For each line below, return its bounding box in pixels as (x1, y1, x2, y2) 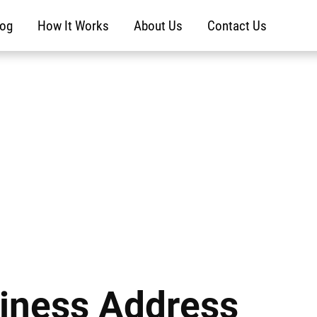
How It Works (37, 17, 109, 34)
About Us (133, 17, 183, 34)
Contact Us (207, 17, 267, 34)
